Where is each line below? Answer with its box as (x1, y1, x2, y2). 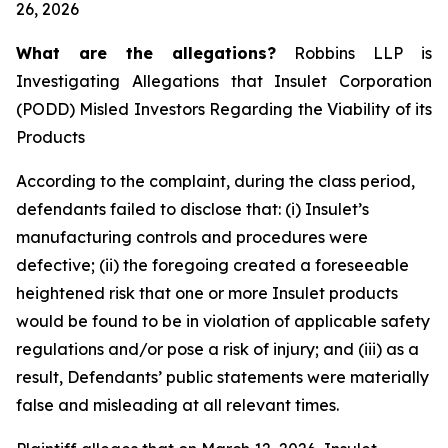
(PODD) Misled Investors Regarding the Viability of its (16, 99, 432, 119)
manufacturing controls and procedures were (16, 227, 368, 247)
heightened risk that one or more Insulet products (16, 283, 398, 303)
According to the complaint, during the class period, (16, 171, 415, 191)
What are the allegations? (16, 43, 276, 63)
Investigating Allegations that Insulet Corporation (16, 71, 432, 91)
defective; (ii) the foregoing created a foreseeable (16, 255, 409, 275)
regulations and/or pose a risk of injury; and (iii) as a (16, 339, 419, 359)
